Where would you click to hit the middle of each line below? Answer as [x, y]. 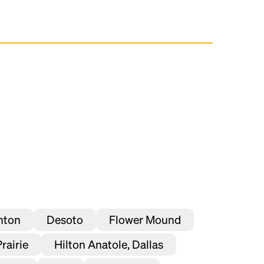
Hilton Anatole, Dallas [109, 244]
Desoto [65, 220]
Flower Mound [145, 220]
